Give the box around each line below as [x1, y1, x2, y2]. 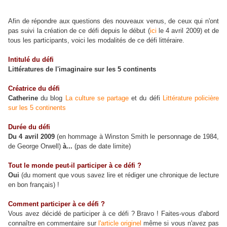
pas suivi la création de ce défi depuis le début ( [8, 27, 150, 34]
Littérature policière [162, 94, 219, 102]
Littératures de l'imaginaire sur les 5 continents [8, 65, 156, 73]
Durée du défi [8, 123, 50, 131]
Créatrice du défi [8, 85, 60, 92]
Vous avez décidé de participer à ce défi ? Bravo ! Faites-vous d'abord [8, 210, 219, 217]
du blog [38, 94, 65, 102]
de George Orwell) [8, 142, 63, 150]
